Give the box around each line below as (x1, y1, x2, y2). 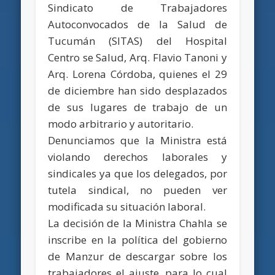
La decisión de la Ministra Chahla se (48, 215, 227, 230)
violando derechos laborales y (48, 149, 227, 164)
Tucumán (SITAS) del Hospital (48, 33, 227, 48)
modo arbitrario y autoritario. (48, 116, 194, 131)
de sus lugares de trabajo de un (48, 99, 227, 114)
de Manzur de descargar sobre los (48, 249, 227, 263)
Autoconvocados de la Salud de (48, 17, 227, 31)
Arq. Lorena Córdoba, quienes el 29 (48, 66, 227, 81)
